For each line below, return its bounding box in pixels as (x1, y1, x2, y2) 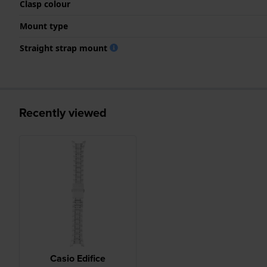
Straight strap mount (20, 42, 110, 54)
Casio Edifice (49, 252, 105, 266)
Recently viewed (19, 103, 107, 122)
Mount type (20, 20, 68, 32)
